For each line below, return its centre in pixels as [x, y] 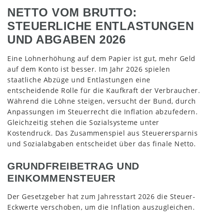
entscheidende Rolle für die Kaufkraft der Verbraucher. [104, 90]
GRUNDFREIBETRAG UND [73, 166]
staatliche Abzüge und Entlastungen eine [79, 79]
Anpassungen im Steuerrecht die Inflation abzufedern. [102, 111]
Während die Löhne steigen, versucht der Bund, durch [102, 101]
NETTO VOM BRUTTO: [72, 12]
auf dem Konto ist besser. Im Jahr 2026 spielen [89, 69]
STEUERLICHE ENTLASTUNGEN [101, 26]
